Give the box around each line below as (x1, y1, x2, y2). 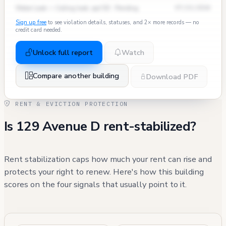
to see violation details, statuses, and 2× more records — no (46, 19, 199, 27)
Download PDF (146, 71, 198, 82)
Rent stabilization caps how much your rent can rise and (4, 153, 212, 165)
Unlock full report (33, 47, 93, 58)
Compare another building (33, 71, 119, 81)
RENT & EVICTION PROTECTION (11, 99, 129, 107)
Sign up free (16, 19, 46, 27)
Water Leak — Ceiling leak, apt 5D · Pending (16, 4, 138, 13)
